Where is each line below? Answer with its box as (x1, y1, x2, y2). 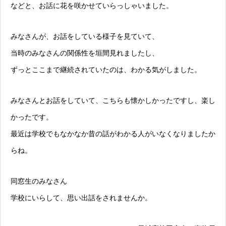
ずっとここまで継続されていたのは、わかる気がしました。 (11, 66, 201, 74)
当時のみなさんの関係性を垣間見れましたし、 (11, 49, 159, 58)
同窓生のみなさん (11, 177, 67, 186)
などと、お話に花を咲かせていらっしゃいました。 (11, 2, 173, 10)
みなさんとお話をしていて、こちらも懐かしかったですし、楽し (11, 96, 215, 105)
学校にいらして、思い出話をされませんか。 (11, 194, 152, 202)
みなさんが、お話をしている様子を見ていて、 (11, 32, 159, 41)
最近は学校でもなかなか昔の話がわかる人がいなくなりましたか (11, 130, 215, 138)
